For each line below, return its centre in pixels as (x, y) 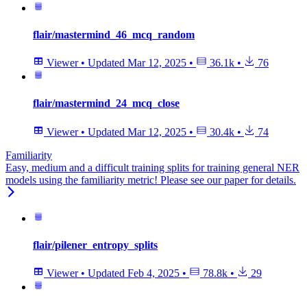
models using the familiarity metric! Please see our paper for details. (151, 180)
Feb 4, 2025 (153, 273)
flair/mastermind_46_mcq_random (114, 34)
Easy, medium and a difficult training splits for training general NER (152, 167)
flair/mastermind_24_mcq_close (106, 103)
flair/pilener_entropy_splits (95, 245)
